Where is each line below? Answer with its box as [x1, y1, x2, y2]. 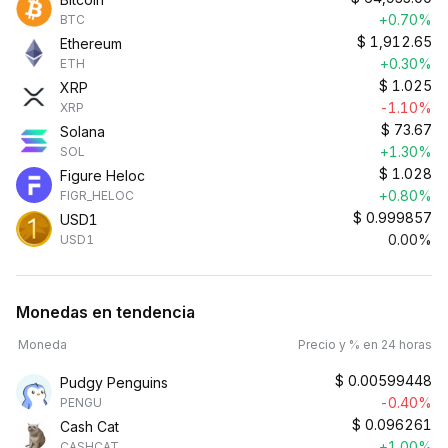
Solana [60, 123, 105, 140]
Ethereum [60, 35, 122, 52]
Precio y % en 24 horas [298, 337, 432, 352]
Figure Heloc [60, 167, 145, 184]
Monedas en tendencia [16, 302, 195, 322]
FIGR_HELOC [60, 188, 134, 203]
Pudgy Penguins [60, 374, 168, 391]
